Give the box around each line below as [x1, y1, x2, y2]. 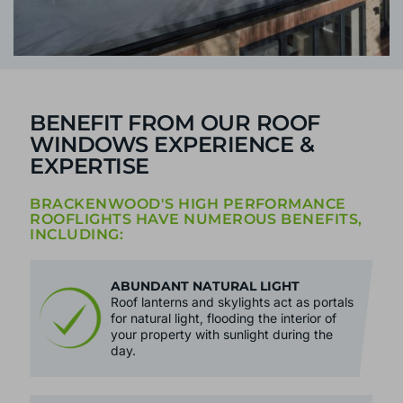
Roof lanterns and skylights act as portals [111, 294, 354, 310]
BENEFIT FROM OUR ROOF [30, 109, 320, 136]
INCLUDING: [30, 225, 124, 243]
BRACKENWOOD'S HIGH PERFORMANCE [30, 194, 346, 212]
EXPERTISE [30, 152, 149, 179]
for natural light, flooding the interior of [111, 310, 337, 327]
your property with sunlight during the [111, 327, 334, 343]
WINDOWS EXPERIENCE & [30, 130, 315, 157]
